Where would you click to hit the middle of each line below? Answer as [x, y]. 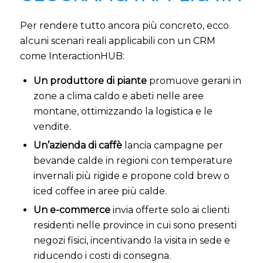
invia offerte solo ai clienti [170, 210]
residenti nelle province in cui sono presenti [135, 225]
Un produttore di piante [90, 81]
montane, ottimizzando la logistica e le [123, 112]
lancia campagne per [172, 146]
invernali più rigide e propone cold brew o [131, 176]
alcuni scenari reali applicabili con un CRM [117, 41]
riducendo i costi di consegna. [102, 256]
